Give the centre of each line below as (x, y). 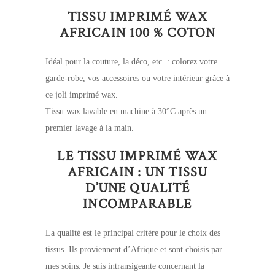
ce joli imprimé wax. (82, 95)
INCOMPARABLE (137, 204)
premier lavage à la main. (90, 128)
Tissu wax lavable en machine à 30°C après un (126, 111)
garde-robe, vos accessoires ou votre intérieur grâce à (137, 78)
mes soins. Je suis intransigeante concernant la (125, 266)
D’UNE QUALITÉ (137, 188)
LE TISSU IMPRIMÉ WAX (137, 156)
